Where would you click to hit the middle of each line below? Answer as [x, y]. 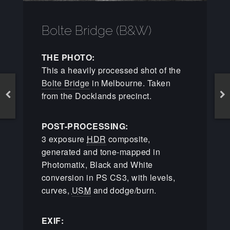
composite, [128, 139]
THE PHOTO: [68, 57]
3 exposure [64, 139]
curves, [56, 190]
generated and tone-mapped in [101, 151]
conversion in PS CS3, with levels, [108, 177]
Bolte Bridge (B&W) [96, 30]
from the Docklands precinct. [97, 95]
